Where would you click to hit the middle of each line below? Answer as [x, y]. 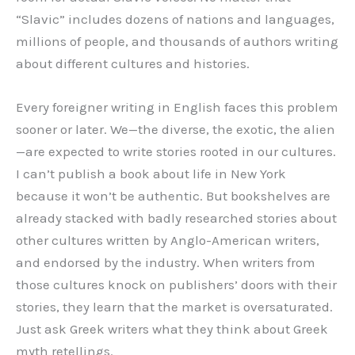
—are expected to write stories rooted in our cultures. [176, 152]
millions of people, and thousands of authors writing [177, 41]
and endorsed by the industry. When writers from [166, 263]
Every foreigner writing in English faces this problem [177, 107]
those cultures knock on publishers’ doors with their [176, 285]
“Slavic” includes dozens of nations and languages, [175, 19]
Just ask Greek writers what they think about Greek [172, 329]
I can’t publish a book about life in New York [151, 174]
